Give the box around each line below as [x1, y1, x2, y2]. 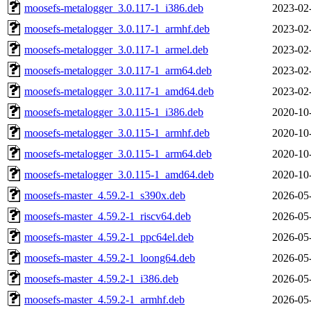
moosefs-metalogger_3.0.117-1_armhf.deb [24, 22, 210, 35]
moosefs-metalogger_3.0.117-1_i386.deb [24, 1, 203, 14]
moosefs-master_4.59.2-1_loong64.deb [24, 251, 195, 264]
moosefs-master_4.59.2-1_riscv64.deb [24, 210, 191, 222]
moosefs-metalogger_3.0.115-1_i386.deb [24, 106, 203, 118]
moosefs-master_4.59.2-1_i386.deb [24, 272, 178, 285]
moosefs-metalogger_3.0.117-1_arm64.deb [24, 64, 212, 76]
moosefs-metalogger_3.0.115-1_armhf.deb [24, 126, 210, 139]
